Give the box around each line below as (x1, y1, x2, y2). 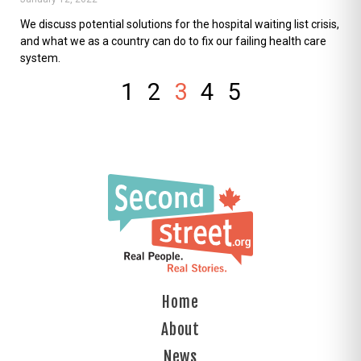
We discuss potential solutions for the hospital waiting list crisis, (20, 17, 339, 31)
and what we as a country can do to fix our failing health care (20, 34, 326, 48)
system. (20, 51, 60, 64)
